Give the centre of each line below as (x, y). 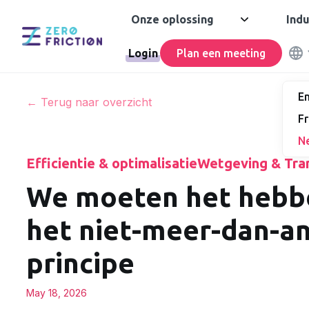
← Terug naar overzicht (89, 102)
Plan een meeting (221, 53)
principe (80, 263)
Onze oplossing (173, 19)
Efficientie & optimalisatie (112, 163)
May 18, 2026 (57, 293)
